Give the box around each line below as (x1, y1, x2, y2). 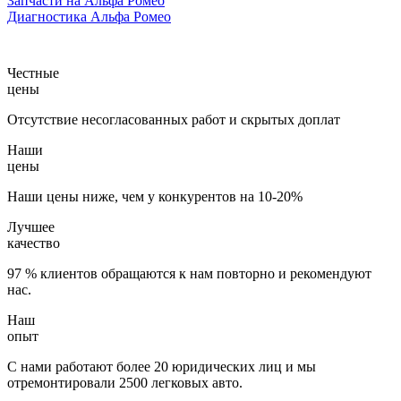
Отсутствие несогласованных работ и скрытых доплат (7, 111, 340, 127)
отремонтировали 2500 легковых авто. (7, 374, 243, 390)
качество (7, 235, 60, 251)
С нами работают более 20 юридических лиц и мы (7, 358, 316, 374)
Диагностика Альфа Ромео (7, 8, 171, 24)
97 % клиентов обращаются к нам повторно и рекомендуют (7, 265, 371, 281)
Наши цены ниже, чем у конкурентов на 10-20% (7, 188, 303, 204)
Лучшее (7, 218, 55, 235)
